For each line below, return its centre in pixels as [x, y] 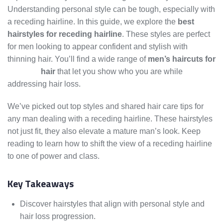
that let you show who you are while [119, 72]
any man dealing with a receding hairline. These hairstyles [110, 119]
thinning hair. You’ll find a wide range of [78, 59]
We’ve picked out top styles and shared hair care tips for [106, 107]
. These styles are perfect [166, 34]
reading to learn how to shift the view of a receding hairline [110, 144]
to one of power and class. [54, 156]
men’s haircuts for [182, 59]
